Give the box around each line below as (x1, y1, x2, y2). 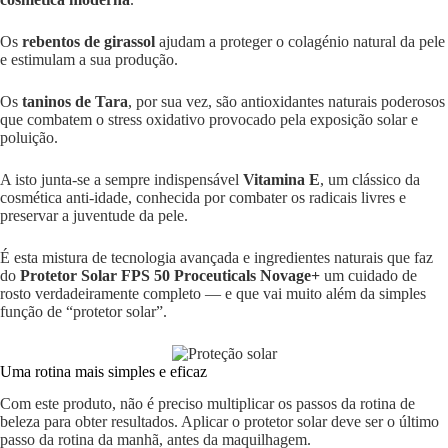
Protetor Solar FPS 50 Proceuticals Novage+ (20, 266, 320, 284)
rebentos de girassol (22, 32, 155, 50)
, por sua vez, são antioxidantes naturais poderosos (128, 92, 445, 110)
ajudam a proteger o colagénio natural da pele (155, 32, 445, 50)
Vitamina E (243, 170, 320, 188)
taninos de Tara (22, 92, 128, 110)
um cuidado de (320, 266, 417, 284)
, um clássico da (320, 170, 420, 188)
